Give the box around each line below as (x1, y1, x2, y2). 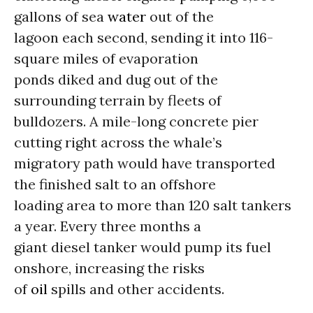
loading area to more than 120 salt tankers (14, 196, 291, 214)
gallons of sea (14, 8, 108, 25)
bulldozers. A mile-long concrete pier (14, 112, 259, 130)
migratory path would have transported (14, 154, 275, 172)
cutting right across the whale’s (14, 133, 222, 151)
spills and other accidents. (48, 280, 224, 298)
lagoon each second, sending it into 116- (14, 29, 273, 46)
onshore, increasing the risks (14, 259, 205, 277)
